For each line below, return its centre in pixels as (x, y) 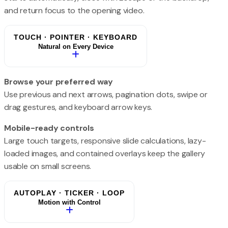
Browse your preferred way (59, 82)
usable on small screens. (48, 166)
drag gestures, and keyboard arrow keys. (78, 107)
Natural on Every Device (76, 47)
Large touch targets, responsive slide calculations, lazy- (105, 141)
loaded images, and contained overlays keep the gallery (105, 154)
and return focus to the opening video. (74, 11)
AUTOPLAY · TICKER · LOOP (69, 193)
